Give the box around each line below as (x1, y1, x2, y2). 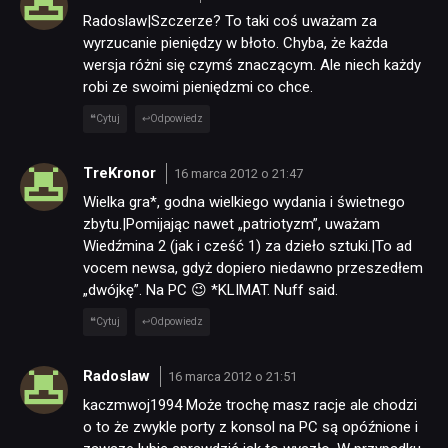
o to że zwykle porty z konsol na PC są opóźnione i (83, 418, 418, 437)
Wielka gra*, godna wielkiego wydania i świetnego (83, 193, 405, 212)
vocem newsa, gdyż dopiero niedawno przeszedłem (83, 259, 423, 278)
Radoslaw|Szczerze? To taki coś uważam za (83, 12, 377, 31)
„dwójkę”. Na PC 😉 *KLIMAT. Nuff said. (83, 281, 338, 300)
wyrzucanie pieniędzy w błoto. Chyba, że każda (83, 34, 388, 53)
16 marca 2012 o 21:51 (167, 368, 297, 384)
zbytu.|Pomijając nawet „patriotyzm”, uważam (83, 215, 380, 234)
